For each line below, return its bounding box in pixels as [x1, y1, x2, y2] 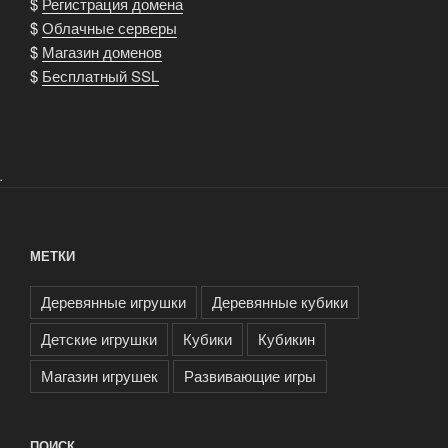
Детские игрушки [41, 328, 157, 350]
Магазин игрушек [41, 365, 158, 387]
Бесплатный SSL [42, 64, 159, 86]
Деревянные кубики [212, 291, 348, 313]
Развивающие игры [184, 365, 316, 387]
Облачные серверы [42, 16, 177, 38]
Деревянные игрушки [41, 291, 186, 313]
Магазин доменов [42, 40, 162, 62]
